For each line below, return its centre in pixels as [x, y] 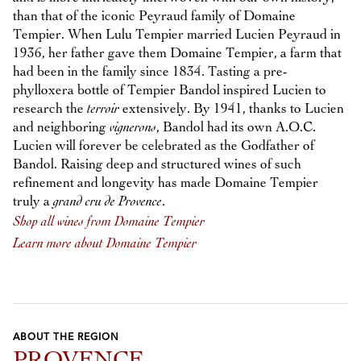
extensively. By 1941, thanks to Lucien [232, 109]
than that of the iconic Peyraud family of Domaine [154, 16]
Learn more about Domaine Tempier [105, 243]
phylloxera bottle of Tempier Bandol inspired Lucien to [170, 90]
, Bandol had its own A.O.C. [236, 127]
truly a [33, 201]
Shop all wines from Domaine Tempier [109, 222]
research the [50, 109]
